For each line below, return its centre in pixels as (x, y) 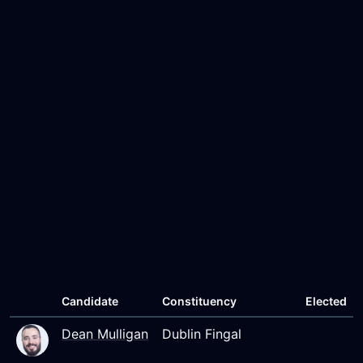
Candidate (90, 301)
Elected (326, 301)
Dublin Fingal (202, 334)
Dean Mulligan (105, 334)
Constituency (199, 301)
